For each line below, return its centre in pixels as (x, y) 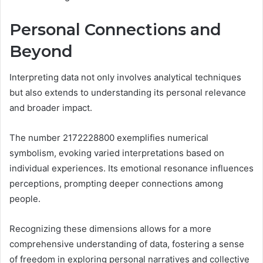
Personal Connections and (115, 29)
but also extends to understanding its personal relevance (128, 93)
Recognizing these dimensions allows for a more (110, 229)
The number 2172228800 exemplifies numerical (109, 138)
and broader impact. (51, 108)
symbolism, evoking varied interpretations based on (117, 153)
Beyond (41, 51)
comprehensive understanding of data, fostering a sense (127, 244)
